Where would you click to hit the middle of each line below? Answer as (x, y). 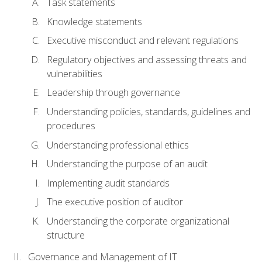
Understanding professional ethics (118, 145)
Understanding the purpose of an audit (127, 164)
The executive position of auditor (115, 202)
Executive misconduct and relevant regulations (143, 41)
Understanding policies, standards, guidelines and (149, 112)
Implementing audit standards (108, 183)
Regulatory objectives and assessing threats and (147, 59)
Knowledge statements (94, 21)
